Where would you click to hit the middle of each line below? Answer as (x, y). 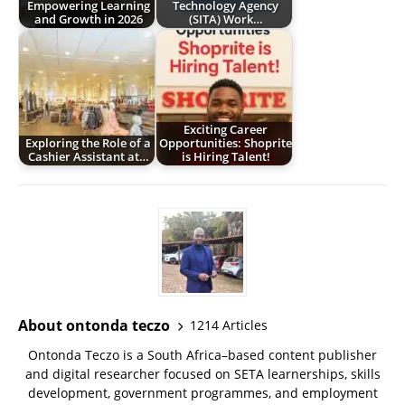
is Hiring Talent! (226, 157)
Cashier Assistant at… (88, 157)
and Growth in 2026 (88, 20)
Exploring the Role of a (89, 144)
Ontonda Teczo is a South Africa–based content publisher (202, 354)
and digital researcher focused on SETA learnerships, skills (202, 373)
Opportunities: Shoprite (226, 144)
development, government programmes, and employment (202, 392)
